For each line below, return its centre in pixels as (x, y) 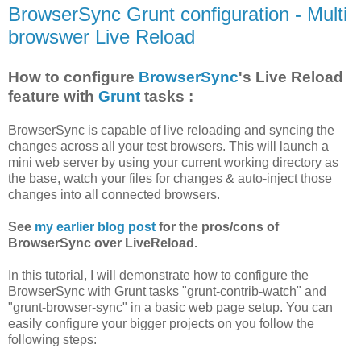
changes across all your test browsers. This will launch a (168, 146)
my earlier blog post (95, 226)
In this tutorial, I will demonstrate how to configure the (158, 275)
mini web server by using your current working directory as (173, 162)
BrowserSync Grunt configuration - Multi (178, 14)
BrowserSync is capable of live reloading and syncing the (171, 130)
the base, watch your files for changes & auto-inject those (170, 178)
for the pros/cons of (217, 226)
